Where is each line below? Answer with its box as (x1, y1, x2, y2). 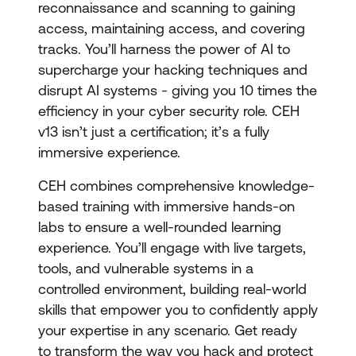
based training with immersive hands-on (38, 198, 295, 215)
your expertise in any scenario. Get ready (38, 322, 297, 339)
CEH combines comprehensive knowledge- (38, 177, 315, 194)
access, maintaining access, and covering (38, 20, 305, 37)
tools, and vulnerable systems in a (38, 260, 253, 277)
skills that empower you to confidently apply (38, 301, 318, 318)
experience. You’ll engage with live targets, (38, 239, 306, 256)
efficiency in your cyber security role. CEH (38, 103, 300, 119)
